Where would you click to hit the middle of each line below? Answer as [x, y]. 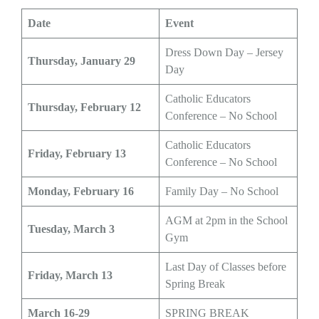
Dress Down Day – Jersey [224, 52]
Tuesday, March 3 [71, 229]
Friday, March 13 [70, 275]
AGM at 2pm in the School [226, 220]
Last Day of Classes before [226, 266]
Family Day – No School [222, 191]
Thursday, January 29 [82, 61]
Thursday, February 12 [84, 107]
